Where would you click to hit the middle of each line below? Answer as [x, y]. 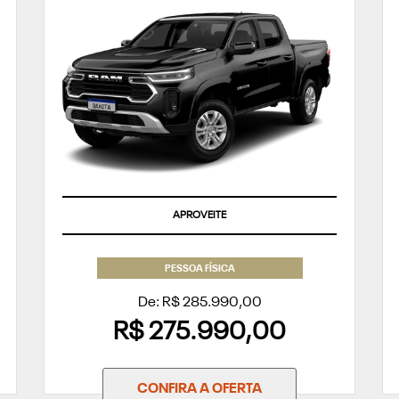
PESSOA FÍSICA [199, 270]
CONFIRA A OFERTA [199, 390]
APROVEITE [199, 215]
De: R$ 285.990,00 [199, 302]
